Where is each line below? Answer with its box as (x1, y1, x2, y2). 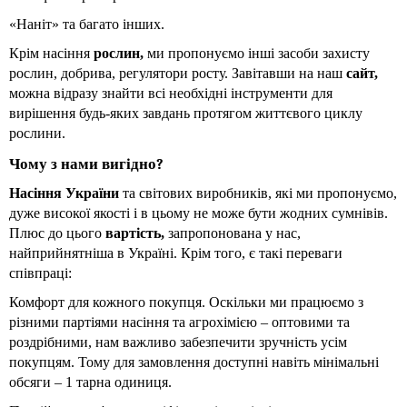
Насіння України (9, 184, 123, 201)
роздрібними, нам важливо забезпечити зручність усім (9, 333, 347, 350)
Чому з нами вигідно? (9, 154, 164, 173)
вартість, (105, 224, 168, 241)
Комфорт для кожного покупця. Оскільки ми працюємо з (9, 293, 363, 310)
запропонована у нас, (168, 224, 301, 241)
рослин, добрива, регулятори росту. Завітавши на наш (9, 65, 346, 81)
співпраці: (9, 264, 72, 281)
